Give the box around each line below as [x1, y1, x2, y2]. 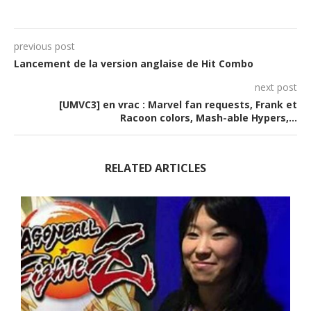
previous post [14, 40, 75, 53]
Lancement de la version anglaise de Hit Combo [14, 57, 253, 70]
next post [255, 81, 297, 94]
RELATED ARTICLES [105, 160, 206, 176]
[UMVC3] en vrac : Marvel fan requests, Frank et [59, 98, 297, 111]
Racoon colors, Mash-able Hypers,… [120, 111, 297, 124]
